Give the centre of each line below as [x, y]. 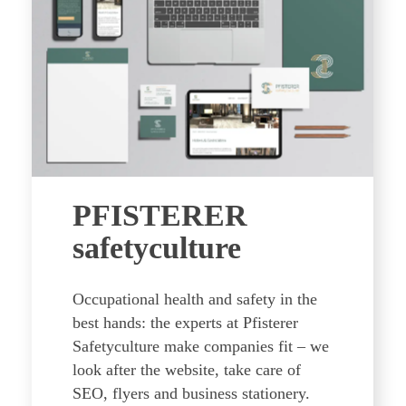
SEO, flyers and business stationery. [191, 393]
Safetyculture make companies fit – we [201, 346]
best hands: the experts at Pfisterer [185, 323]
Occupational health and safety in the [195, 299]
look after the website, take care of [187, 370]
